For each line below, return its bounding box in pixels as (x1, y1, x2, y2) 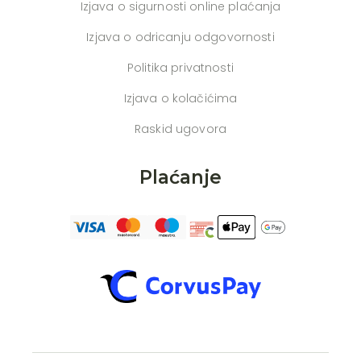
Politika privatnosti (127, 59, 234, 76)
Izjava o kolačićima (123, 89, 238, 106)
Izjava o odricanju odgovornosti (86, 28, 275, 45)
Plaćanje (139, 165, 222, 189)
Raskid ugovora (135, 120, 226, 137)
